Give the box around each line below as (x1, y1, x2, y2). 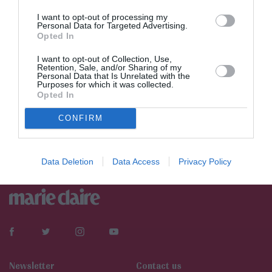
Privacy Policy (178, 156, 231, 166)
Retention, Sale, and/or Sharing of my (37, 62, 182, 72)
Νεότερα (9, 113, 64, 132)
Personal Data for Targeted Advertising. (37, 20, 188, 30)
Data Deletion (41, 156, 93, 166)
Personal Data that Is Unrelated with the (37, 70, 190, 81)
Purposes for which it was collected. (37, 79, 174, 89)
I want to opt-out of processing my (37, 12, 168, 22)
